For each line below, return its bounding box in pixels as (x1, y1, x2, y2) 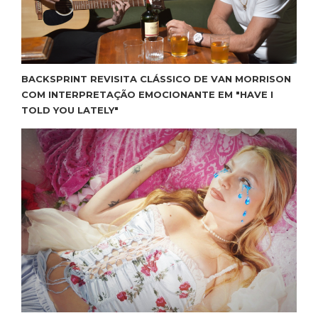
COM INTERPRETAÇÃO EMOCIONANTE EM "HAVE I (21, 88, 273, 100)
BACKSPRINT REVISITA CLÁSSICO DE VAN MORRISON (21, 72, 291, 84)
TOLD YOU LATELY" (21, 104, 119, 116)
